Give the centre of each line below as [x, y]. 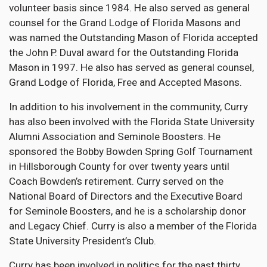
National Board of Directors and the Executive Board [126, 196]
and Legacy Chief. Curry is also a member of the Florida [133, 226]
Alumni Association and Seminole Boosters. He [115, 137]
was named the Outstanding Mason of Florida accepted [133, 38]
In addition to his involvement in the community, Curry [128, 107]
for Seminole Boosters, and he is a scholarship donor [128, 211]
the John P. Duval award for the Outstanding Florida [124, 53]
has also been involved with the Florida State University [132, 122]
